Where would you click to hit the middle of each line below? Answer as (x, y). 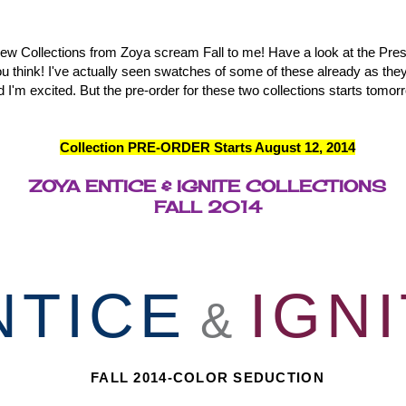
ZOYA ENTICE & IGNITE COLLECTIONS (208, 185)
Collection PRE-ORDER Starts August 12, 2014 (208, 147)
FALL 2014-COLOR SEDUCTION (208, 377)
